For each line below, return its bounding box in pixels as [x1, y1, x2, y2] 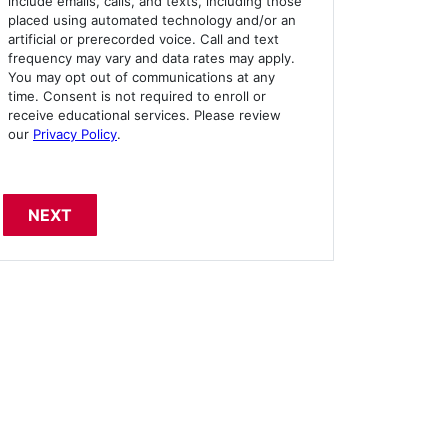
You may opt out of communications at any [8, 69, 275, 86]
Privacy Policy [33, 126, 117, 143]
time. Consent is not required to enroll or [8, 88, 266, 105]
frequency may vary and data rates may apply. [8, 50, 295, 67]
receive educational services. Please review [8, 107, 281, 124]
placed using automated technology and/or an [8, 12, 296, 29]
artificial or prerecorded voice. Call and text [8, 31, 279, 48]
